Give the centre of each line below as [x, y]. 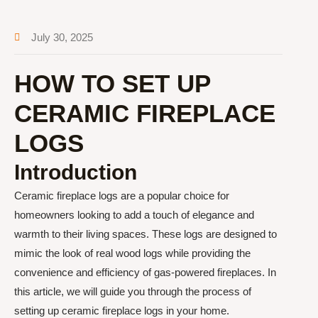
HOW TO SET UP [112, 83]
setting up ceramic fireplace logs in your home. [122, 311]
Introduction [76, 172]
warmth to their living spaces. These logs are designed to [146, 234]
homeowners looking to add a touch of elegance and [134, 215]
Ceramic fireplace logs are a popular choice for [122, 196]
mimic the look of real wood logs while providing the [132, 253]
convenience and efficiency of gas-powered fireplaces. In [145, 272]
